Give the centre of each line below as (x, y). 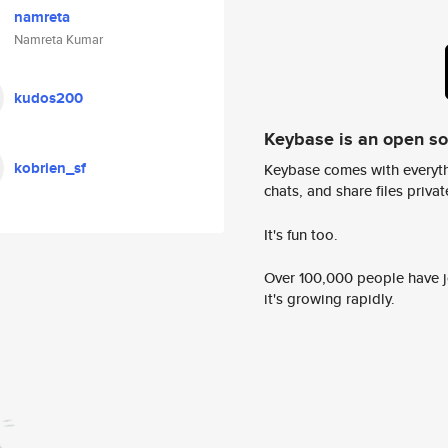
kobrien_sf (50, 168)
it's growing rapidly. (329, 299)
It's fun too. (301, 234)
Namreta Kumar (58, 39)
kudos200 (48, 98)
